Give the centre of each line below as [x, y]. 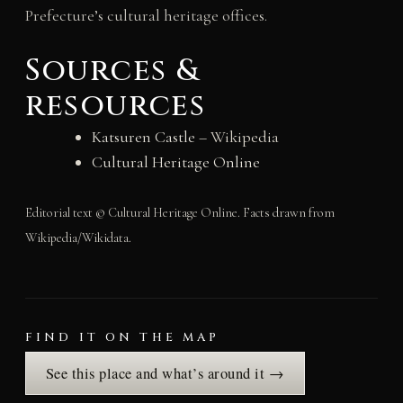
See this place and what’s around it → [165, 373]
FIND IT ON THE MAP [122, 337]
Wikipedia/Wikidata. [78, 237]
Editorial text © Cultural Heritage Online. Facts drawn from [179, 212]
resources [115, 106]
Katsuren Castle [143, 136]
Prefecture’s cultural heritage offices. [146, 15]
